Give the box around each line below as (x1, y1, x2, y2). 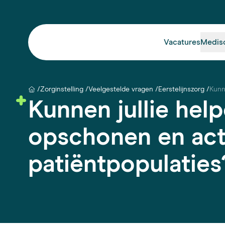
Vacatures (164, 38, 200, 46)
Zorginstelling (40, 86, 83, 93)
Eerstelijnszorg (158, 86, 204, 93)
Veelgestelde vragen (88, 86, 153, 93)
